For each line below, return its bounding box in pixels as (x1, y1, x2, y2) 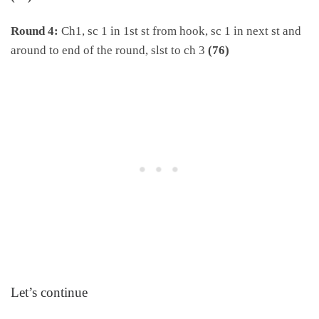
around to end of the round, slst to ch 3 (11, 43, 205, 58)
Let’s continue (11, 285, 88, 300)
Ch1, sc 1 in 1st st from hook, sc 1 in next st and (58, 23, 301, 38)
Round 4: (11, 23, 58, 38)
